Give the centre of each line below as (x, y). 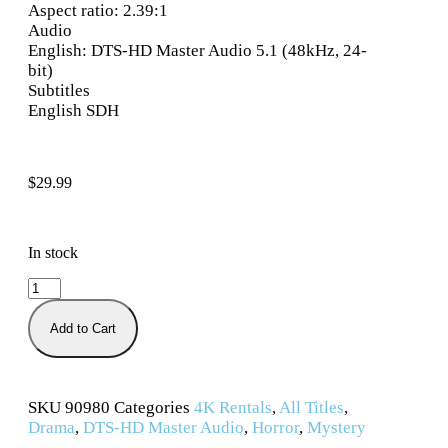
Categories (152, 408)
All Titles (311, 408)
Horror (275, 428)
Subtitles (59, 91)
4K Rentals (233, 408)
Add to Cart (83, 329)
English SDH (73, 111)
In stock (53, 253)
